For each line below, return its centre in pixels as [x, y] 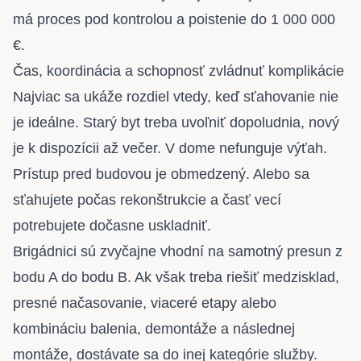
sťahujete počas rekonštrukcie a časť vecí [147, 200]
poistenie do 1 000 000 [262, 20]
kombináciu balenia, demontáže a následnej [154, 329]
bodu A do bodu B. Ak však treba [120, 278]
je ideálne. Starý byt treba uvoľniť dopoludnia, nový [176, 123]
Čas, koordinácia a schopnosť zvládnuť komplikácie [178, 71]
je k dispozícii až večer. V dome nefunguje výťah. [170, 149]
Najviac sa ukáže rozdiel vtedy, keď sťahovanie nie [176, 97]
